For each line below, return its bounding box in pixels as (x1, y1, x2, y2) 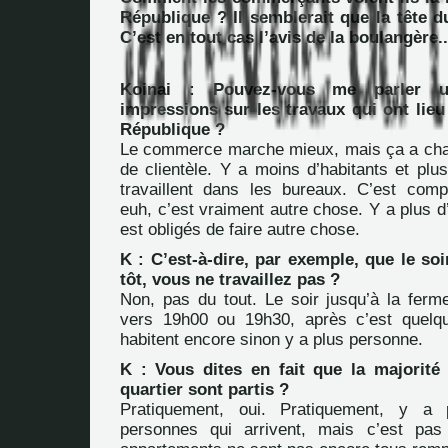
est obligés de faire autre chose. (120, 220, 360, 239)
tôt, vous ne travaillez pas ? (120, 270, 340, 289)
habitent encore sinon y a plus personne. (120, 330, 423, 349)
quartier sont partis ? (120, 380, 289, 399)
